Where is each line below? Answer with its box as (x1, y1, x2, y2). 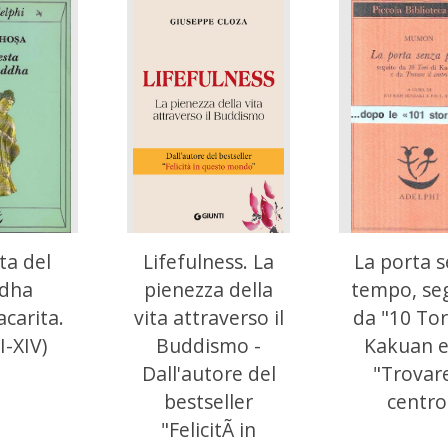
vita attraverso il (133, 303, 284, 331)
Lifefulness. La (143, 247, 274, 275)
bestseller (164, 387, 253, 415)
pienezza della (144, 275, 273, 303)
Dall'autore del (141, 359, 276, 387)
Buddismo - (156, 331, 261, 359)
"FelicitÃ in (161, 415, 256, 443)
